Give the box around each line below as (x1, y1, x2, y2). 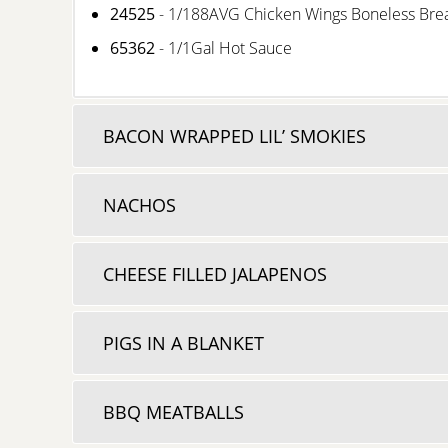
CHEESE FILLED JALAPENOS (103, 261, 327, 286)
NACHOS (103, 192, 176, 217)
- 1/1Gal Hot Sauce (155, 36, 292, 59)
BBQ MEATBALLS (103, 399, 244, 424)
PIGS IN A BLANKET (103, 330, 264, 355)
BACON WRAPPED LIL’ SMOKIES (103, 123, 366, 148)
